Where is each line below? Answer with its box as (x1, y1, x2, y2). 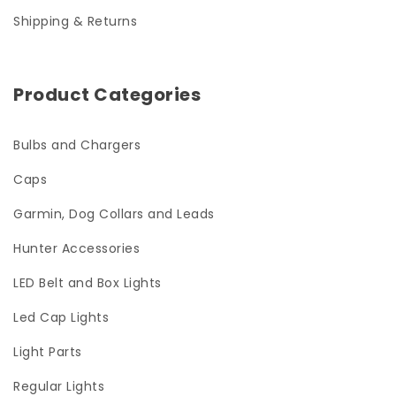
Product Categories (13, 82, 201, 108)
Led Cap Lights (13, 308, 109, 327)
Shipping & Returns (13, 12, 137, 31)
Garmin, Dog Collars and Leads (13, 205, 215, 224)
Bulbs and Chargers (13, 136, 141, 155)
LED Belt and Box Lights (13, 274, 162, 293)
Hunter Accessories (13, 240, 140, 258)
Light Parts (13, 343, 82, 362)
